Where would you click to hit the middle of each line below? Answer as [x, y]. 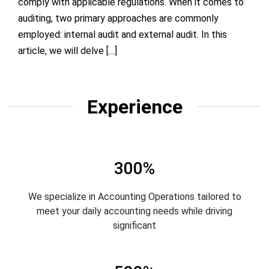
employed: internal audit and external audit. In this [122, 34]
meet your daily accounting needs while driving [134, 211]
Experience [134, 107]
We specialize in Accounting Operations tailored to [134, 196]
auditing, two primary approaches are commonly [118, 18]
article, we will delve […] [68, 50]
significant [134, 225]
